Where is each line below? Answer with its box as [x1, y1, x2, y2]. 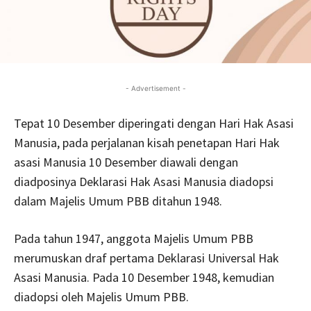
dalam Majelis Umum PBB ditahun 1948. [14, 192, 222, 209]
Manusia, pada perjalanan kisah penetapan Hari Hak [14, 134, 280, 151]
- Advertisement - [125, 83, 186, 92]
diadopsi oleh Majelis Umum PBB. [14, 288, 189, 305]
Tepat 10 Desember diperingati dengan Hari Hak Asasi [14, 115, 294, 131]
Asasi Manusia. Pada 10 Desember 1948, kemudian [14, 269, 274, 285]
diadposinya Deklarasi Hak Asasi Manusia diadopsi [14, 173, 274, 190]
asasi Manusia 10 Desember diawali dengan [14, 153, 238, 170]
